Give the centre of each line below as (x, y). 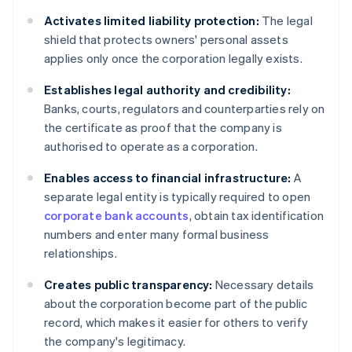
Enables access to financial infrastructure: (168, 178)
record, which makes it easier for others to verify (176, 323)
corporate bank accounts (117, 216)
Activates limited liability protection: (152, 21)
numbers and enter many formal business (157, 235)
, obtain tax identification (257, 216)
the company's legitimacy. (115, 341)
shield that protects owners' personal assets (166, 40)
